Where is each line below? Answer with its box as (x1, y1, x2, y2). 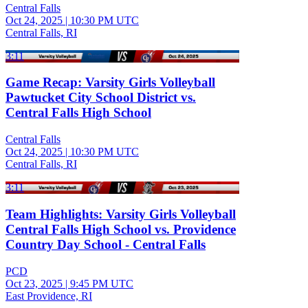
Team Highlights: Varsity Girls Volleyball (5, 206, 236, 221)
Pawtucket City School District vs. (5, 90, 196, 105)
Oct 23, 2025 (5, 277, 63, 289)
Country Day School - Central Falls (5, 236, 206, 252)
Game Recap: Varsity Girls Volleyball (5, 75, 215, 90)
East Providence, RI (5, 289, 92, 302)
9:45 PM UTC (70, 277, 133, 289)
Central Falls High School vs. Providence (5, 221, 236, 236)
